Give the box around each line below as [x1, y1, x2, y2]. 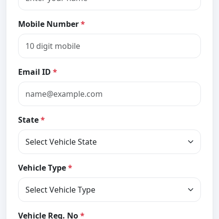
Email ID [18, 66, 53, 77]
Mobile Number [18, 18, 81, 29]
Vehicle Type [18, 162, 68, 173]
